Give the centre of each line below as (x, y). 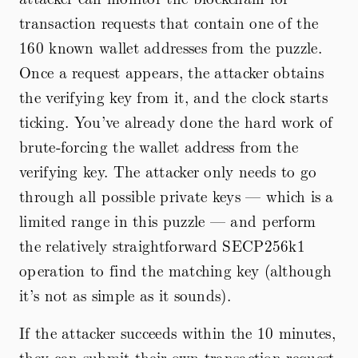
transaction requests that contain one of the (169, 22)
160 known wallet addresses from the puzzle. (171, 47)
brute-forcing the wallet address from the (159, 146)
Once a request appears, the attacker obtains (172, 72)
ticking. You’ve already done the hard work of (176, 121)
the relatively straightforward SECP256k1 (162, 245)
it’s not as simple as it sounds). (125, 294)
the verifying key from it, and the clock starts (174, 96)
